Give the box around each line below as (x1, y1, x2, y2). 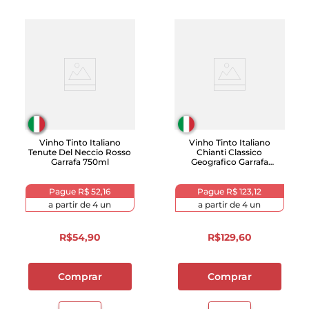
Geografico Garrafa (190, 157, 268, 167)
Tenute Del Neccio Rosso (28, 147, 131, 157)
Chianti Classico (197, 147, 262, 157)
